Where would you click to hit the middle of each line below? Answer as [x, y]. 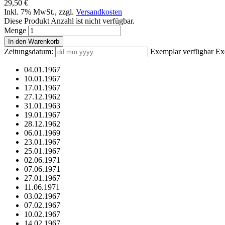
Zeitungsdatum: [29, 52]
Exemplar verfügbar [182, 52]
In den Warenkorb [34, 42]
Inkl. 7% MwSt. [29, 12]
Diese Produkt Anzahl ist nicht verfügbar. [69, 21]
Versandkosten [99, 12]
